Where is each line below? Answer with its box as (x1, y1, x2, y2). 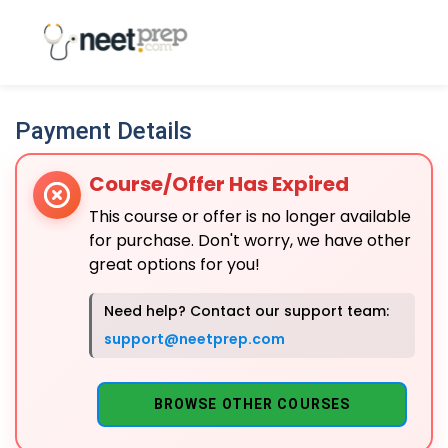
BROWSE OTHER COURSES (153, 396, 351, 412)
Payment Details (15, 117, 192, 145)
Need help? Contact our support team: (104, 301, 389, 321)
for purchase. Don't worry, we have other (89, 229, 411, 252)
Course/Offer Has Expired (89, 170, 349, 198)
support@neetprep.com (104, 329, 285, 349)
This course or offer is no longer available (89, 205, 411, 228)
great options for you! (89, 253, 260, 276)
